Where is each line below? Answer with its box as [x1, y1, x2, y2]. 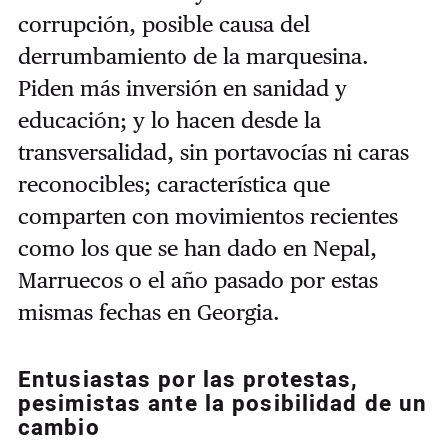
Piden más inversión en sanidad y [17, 75, 347, 102]
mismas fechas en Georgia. [17, 299, 280, 326]
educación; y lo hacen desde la [17, 107, 321, 134]
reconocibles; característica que [17, 171, 330, 198]
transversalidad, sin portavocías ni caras [17, 139, 409, 166]
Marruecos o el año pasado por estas [17, 267, 378, 294]
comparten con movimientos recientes [17, 203, 398, 230]
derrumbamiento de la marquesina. [17, 43, 369, 70]
